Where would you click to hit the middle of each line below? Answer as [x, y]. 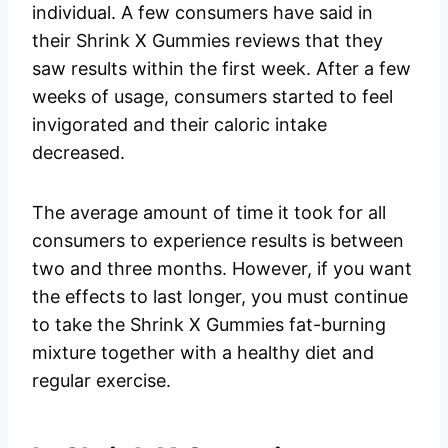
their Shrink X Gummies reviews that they [207, 41]
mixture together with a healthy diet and [203, 353]
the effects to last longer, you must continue [220, 297]
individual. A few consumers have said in [202, 13]
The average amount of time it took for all [209, 213]
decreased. [78, 153]
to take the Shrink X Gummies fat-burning [209, 325]
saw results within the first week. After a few [221, 69]
